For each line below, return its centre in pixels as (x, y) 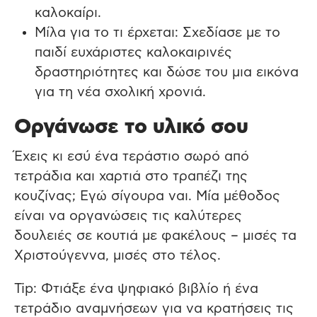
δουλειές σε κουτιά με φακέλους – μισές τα (155, 236)
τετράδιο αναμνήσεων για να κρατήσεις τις (154, 309)
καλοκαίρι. (68, 13)
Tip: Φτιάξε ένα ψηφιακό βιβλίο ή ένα (136, 289)
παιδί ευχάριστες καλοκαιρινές (133, 53)
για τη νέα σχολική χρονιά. (120, 93)
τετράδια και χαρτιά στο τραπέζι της (131, 176)
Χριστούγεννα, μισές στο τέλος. (117, 255)
